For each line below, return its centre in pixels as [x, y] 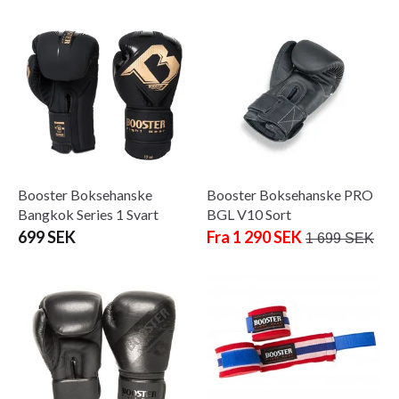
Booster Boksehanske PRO [290, 194]
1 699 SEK [340, 238]
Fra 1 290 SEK [254, 236]
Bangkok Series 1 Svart [88, 214]
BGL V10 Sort [249, 214]
